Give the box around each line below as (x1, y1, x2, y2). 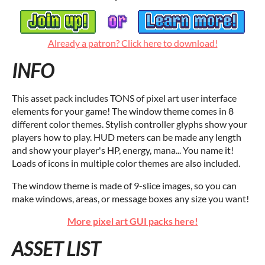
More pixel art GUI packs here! (67, 215, 198, 227)
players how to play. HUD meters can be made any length (12, 131, 241, 143)
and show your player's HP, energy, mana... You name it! (12, 144, 234, 156)
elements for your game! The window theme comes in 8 (12, 105, 234, 117)
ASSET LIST (12, 237, 100, 261)
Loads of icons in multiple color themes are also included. (12, 157, 240, 169)
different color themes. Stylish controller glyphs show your (12, 118, 247, 130)
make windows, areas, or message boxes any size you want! (12, 193, 249, 205)
